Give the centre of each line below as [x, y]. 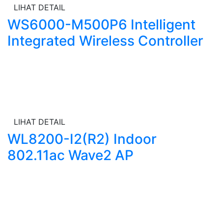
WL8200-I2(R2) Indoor [82, 139]
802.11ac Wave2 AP [70, 155]
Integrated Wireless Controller [105, 41]
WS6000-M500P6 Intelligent [101, 25]
